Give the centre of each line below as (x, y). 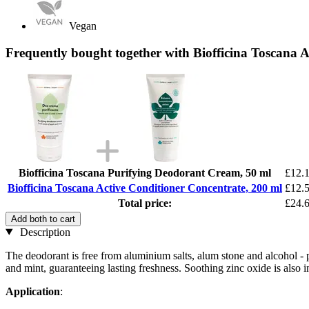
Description (43, 232)
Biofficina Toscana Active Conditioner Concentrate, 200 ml (145, 188)
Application (33, 291)
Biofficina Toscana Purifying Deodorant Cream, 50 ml (145, 172)
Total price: (145, 203)
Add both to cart (43, 219)
